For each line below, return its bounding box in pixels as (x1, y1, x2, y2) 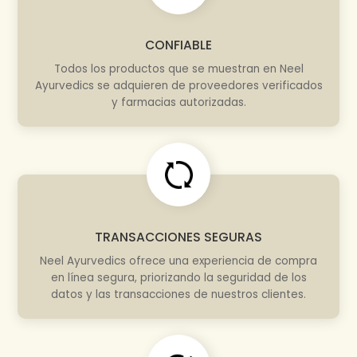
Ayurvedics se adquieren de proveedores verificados (34, 78, 323, 94)
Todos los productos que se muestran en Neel (53, 61, 304, 77)
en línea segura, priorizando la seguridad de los (50, 270, 307, 286)
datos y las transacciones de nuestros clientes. (51, 287, 306, 303)
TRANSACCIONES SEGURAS (95, 229, 262, 246)
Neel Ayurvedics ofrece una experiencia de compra (40, 253, 317, 269)
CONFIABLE (145, 37, 212, 54)
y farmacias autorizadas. (111, 95, 246, 111)
